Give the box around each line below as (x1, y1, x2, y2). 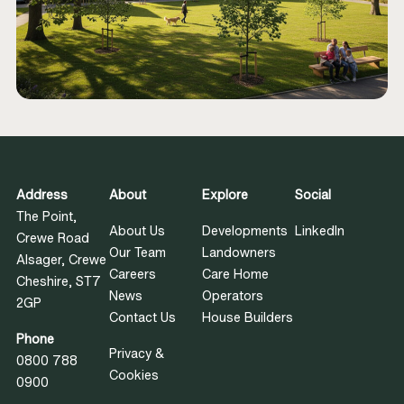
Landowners (202, 243, 276, 262)
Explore (202, 185, 248, 205)
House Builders (202, 308, 293, 327)
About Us (108, 221, 165, 241)
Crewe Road (15, 228, 89, 248)
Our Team (108, 243, 166, 262)
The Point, (15, 207, 77, 226)
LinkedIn (295, 221, 345, 241)
